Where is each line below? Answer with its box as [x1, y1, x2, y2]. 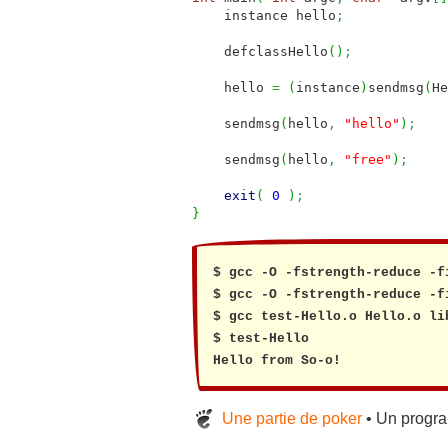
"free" [344, 152, 392, 168]
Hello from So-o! [213, 353, 341, 369]
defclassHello [192, 44, 328, 60]
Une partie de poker [222, 410, 362, 428]
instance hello [192, 8, 336, 24]
